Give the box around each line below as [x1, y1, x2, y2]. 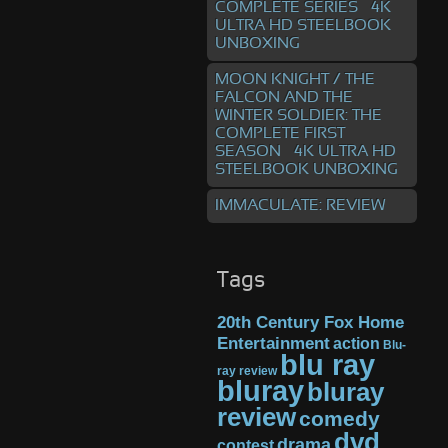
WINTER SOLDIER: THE [215, 108, 382, 123]
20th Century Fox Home [217, 313, 404, 332]
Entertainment [217, 334, 330, 353]
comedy [299, 407, 380, 430]
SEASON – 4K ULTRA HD [215, 144, 396, 159]
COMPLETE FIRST [215, 126, 345, 141]
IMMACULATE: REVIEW [215, 198, 385, 213]
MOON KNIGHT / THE [215, 72, 375, 87]
